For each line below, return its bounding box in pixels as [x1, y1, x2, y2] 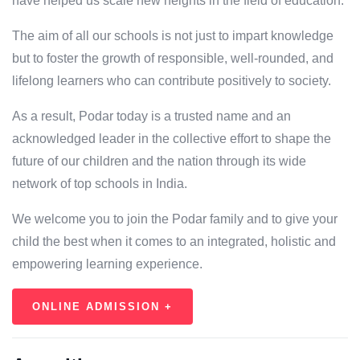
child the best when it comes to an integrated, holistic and [12, 235, 336, 249]
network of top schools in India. [12, 177, 187, 191]
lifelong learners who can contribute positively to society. [12, 74, 331, 88]
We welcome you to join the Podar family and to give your [12, 212, 337, 227]
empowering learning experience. [12, 257, 202, 272]
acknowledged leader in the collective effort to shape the [12, 132, 331, 146]
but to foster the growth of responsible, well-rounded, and [12, 51, 333, 66]
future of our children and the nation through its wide [12, 154, 306, 169]
